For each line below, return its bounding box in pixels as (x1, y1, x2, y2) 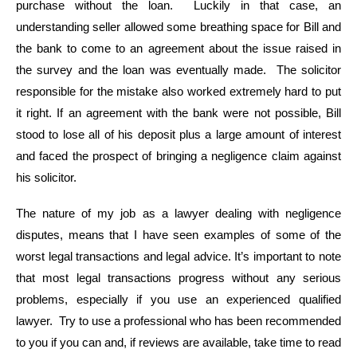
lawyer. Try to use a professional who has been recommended (16, 315, 341, 328)
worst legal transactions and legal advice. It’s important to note (16, 250, 341, 264)
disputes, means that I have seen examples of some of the (16, 229, 341, 242)
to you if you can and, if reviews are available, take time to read (16, 336, 341, 350)
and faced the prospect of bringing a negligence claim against (16, 149, 341, 163)
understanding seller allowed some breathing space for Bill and (16, 20, 341, 33)
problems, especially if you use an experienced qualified (16, 293, 341, 307)
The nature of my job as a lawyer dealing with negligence (16, 207, 341, 221)
